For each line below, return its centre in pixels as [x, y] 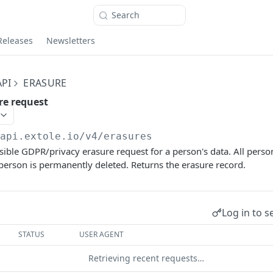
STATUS [32, 234]
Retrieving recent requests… [146, 258]
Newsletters [71, 40]
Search [126, 15]
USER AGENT [102, 234]
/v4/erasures [116, 136]
